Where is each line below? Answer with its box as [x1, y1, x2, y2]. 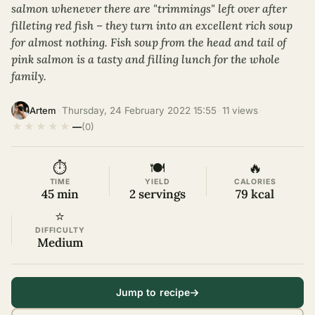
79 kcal [236, 186, 275, 202]
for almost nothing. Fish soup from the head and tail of [11, 35, 286, 50]
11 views [222, 104, 258, 116]
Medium [37, 235, 83, 251]
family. [11, 69, 46, 84]
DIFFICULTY [35, 226, 85, 236]
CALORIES [233, 177, 276, 187]
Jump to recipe [115, 286, 191, 299]
